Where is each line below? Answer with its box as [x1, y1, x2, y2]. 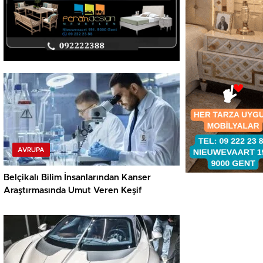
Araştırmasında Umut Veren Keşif [4, 186, 142, 195]
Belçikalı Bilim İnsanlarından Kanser [4, 173, 151, 183]
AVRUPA [18, 147, 45, 154]
